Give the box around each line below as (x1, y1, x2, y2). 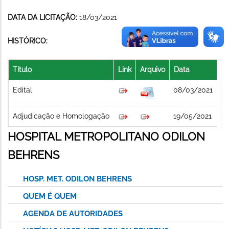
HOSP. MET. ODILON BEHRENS (23, 174, 132, 184)
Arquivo (140, 65, 165, 74)
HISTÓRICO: (8, 36, 48, 45)
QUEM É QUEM (23, 191, 77, 201)
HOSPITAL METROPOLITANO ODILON (8, 129, 205, 143)
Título (13, 65, 32, 74)
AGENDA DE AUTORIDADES (23, 209, 123, 218)
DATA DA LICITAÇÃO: (8, 13, 79, 21)
